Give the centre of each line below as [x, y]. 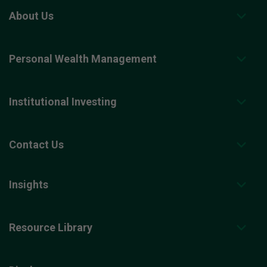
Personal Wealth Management [83, 59]
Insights [29, 185]
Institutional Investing [63, 102]
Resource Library [51, 228]
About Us [31, 16]
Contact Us [36, 145]
